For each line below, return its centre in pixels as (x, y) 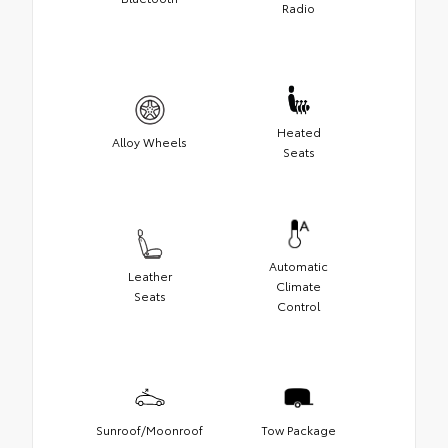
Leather (149, 275)
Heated (298, 131)
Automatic (298, 265)
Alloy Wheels (149, 141)
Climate (298, 285)
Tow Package (298, 429)
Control (298, 305)
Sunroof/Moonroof (149, 429)
